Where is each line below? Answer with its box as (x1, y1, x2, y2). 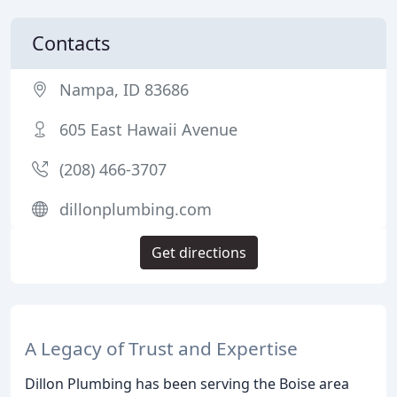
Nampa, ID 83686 (59, 79, 189, 100)
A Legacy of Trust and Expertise (25, 335, 298, 361)
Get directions (151, 243, 246, 262)
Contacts (32, 30, 110, 56)
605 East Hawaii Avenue (59, 119, 237, 140)
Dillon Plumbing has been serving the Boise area (25, 373, 349, 393)
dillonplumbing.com (59, 198, 212, 220)
